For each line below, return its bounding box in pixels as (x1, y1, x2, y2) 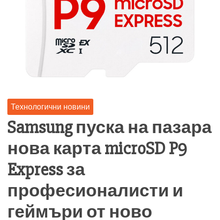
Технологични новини (11, 101, 90, 111)
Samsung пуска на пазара (7, 116, 212, 138)
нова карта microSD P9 (7, 137, 187, 160)
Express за (7, 159, 85, 181)
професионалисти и (7, 180, 183, 202)
